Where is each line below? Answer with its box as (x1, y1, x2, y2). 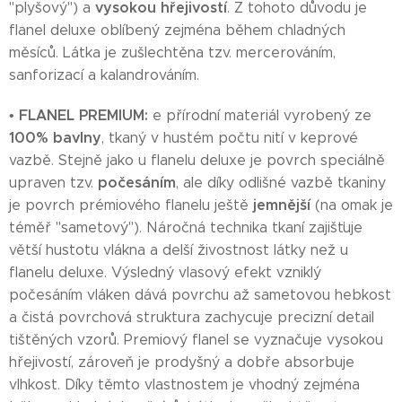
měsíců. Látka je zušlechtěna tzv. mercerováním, (9, 44, 336, 61)
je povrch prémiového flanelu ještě (9, 197, 253, 214)
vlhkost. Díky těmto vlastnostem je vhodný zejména (9, 376, 360, 393)
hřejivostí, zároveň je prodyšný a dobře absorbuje (9, 354, 354, 371)
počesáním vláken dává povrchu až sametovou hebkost (9, 286, 391, 303)
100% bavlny (9, 128, 101, 147)
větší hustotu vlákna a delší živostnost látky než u (9, 241, 348, 258)
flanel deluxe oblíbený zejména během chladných (9, 22, 345, 39)
